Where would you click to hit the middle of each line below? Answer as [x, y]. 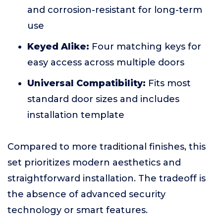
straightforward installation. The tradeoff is [107, 178]
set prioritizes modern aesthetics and [94, 163]
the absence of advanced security [86, 194]
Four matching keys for [145, 47]
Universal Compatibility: [86, 83]
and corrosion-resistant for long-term [115, 10]
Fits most [168, 83]
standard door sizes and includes [103, 99]
